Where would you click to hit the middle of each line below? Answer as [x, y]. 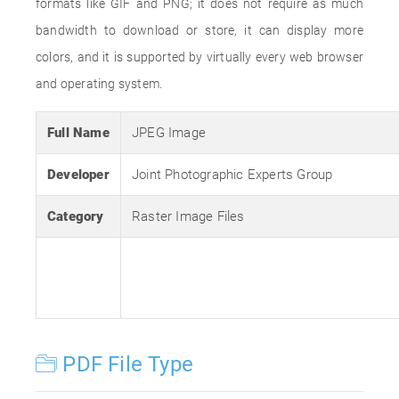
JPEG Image [169, 133]
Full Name [78, 133]
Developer [78, 175]
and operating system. [99, 84]
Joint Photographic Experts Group [232, 175]
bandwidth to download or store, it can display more [199, 30]
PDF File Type [126, 364]
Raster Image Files [188, 216]
